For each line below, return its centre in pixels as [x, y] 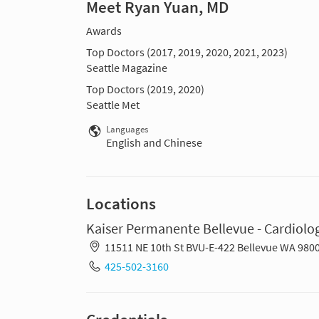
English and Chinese [154, 143]
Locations [121, 204]
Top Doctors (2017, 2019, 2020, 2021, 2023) [187, 52]
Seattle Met [113, 105]
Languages [127, 130]
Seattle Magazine [127, 68]
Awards [104, 31]
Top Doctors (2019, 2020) [145, 89]
